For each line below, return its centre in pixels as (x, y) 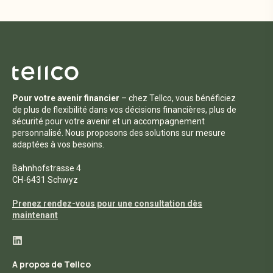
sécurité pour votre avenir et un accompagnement (108, 121)
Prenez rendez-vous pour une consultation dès (107, 203)
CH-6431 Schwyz (45, 179)
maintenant (35, 215)
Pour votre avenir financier (66, 98)
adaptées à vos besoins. (58, 144)
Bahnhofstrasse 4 (47, 168)
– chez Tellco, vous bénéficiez (178, 98)
